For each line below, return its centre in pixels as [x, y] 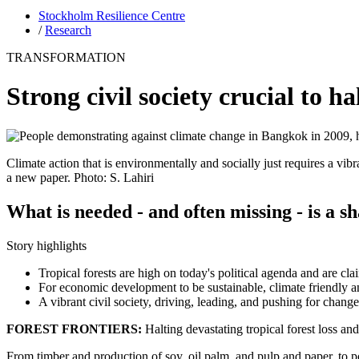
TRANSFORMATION [66, 57]
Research [68, 30]
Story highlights [46, 245]
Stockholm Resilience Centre [112, 15]
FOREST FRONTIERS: [74, 329]
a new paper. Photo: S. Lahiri [80, 177]
